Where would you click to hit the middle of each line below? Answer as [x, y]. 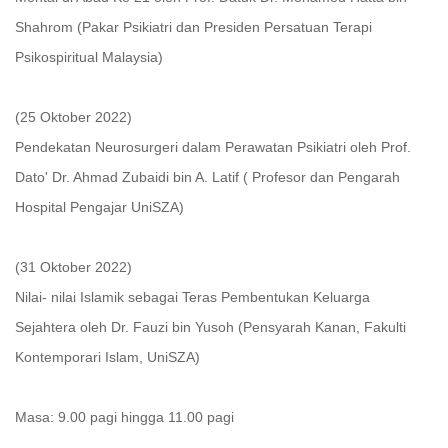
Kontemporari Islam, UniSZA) [107, 357]
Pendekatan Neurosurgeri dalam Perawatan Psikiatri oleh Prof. [213, 147]
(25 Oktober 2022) [73, 117]
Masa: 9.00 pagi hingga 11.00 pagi [124, 417]
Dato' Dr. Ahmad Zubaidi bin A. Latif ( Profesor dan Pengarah [207, 177]
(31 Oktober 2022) [73, 267]
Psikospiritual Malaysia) [89, 57]
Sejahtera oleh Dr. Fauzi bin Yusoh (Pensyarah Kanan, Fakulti [210, 327]
